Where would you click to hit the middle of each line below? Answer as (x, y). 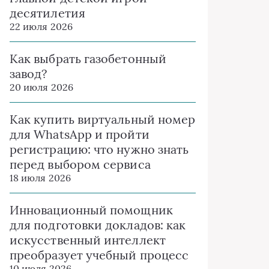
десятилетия (47, 13)
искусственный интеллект (88, 240)
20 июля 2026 (41, 87)
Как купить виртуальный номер (103, 119)
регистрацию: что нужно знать (99, 149)
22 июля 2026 (41, 26)
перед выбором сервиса (80, 164)
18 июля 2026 (40, 178)
